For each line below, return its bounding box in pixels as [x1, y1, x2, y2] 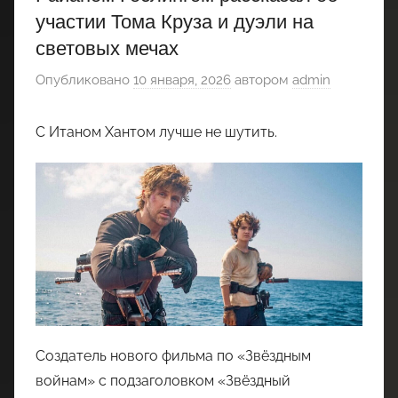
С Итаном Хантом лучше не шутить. [36, 123, 277, 140]
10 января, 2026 [133, 71, 231, 88]
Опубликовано [36, 71, 133, 88]
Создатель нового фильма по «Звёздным [36, 346, 311, 364]
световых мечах [36, 36, 179, 60]
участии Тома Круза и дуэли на [36, 9, 314, 34]
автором [231, 71, 292, 88]
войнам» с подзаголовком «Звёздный [36, 371, 291, 389]
